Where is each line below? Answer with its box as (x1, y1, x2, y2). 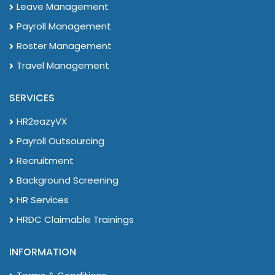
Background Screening (17, 173, 118, 187)
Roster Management (17, 39, 112, 52)
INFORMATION (9, 244, 76, 259)
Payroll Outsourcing (17, 134, 104, 147)
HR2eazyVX (17, 114, 67, 128)
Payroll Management (17, 19, 111, 33)
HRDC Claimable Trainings (17, 212, 134, 226)
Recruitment (17, 153, 74, 167)
